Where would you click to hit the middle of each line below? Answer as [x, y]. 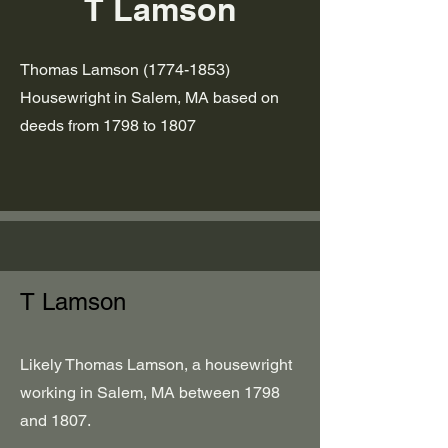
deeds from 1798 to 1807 [108, 125]
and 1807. [55, 420]
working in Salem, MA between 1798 [150, 392]
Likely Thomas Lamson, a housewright [156, 364]
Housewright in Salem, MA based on [149, 97]
